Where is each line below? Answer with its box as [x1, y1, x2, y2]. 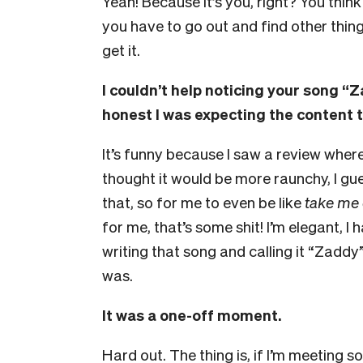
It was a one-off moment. [102, 305, 281, 324]
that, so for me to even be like [102, 192, 305, 211]
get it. [102, 40, 140, 59]
